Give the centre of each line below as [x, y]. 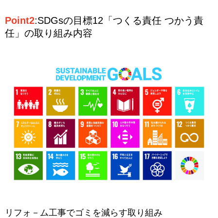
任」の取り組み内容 [49, 33]
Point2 [20, 20]
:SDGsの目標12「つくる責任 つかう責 [119, 20]
